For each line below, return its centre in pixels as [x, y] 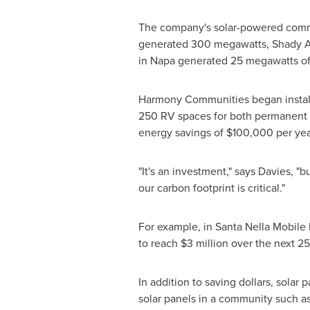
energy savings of [182, 133]
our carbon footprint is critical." [211, 188]
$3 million [204, 243]
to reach [159, 243]
